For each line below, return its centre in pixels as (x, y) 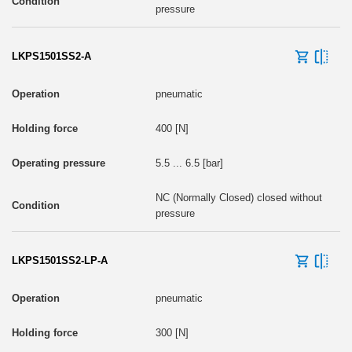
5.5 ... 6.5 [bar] (189, 163)
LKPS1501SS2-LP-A (60, 260)
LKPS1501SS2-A (51, 56)
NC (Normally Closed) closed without (238, 197)
